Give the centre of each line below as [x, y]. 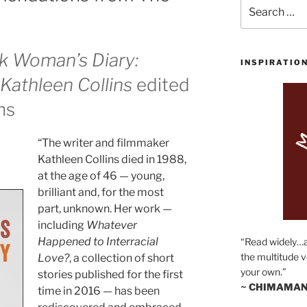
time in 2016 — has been [99, 291]
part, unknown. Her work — [105, 209]
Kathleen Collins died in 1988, [112, 160]
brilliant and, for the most [101, 193]
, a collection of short [122, 258]
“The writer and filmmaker [104, 143]
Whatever [112, 225]
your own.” [263, 271]
